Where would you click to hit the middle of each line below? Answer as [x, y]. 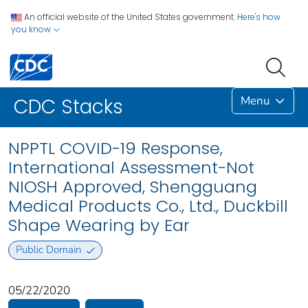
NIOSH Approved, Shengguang [133, 187]
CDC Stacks [68, 107]
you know [32, 29]
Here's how [259, 17]
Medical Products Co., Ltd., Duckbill [148, 206]
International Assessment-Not [131, 168]
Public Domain [48, 250]
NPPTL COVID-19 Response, [115, 148]
